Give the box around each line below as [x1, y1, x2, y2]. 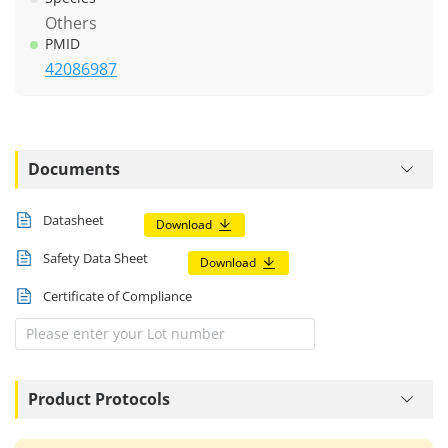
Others [45, 11, 97, 34]
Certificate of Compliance [43, 286, 192, 305]
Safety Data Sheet [43, 248, 148, 267]
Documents [28, 158, 120, 181]
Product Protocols [28, 388, 170, 411]
